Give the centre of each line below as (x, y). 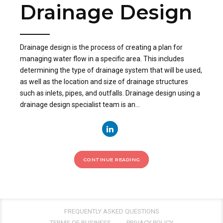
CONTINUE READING (111, 160)
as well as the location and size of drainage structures (104, 82)
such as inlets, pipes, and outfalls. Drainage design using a (110, 93)
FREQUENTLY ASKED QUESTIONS (111, 211)
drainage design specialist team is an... (80, 105)
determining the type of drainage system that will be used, (111, 70)
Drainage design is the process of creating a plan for (101, 48)
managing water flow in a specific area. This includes (102, 59)
